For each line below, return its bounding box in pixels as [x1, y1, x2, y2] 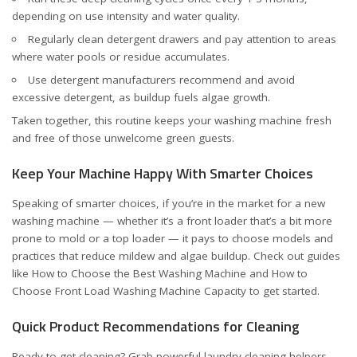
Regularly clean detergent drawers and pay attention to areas [27, 31, 336, 46]
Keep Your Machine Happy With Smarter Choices [12, 163, 313, 184]
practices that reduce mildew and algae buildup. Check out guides [12, 248, 340, 263]
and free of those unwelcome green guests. [12, 130, 234, 145]
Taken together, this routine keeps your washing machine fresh [12, 112, 331, 127]
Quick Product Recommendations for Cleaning [12, 316, 300, 337]
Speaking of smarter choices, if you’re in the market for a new [12, 195, 325, 210]
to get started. [246, 283, 320, 298]
